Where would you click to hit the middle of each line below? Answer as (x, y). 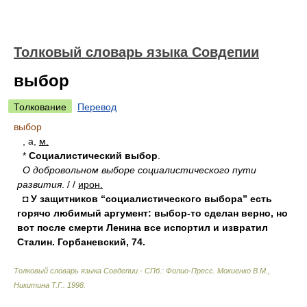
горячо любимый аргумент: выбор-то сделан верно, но (152, 213)
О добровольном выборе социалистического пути (139, 170)
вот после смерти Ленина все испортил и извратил (143, 228)
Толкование (40, 107)
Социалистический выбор (93, 156)
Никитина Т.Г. (38, 285)
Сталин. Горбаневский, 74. (81, 242)
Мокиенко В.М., (244, 271)
